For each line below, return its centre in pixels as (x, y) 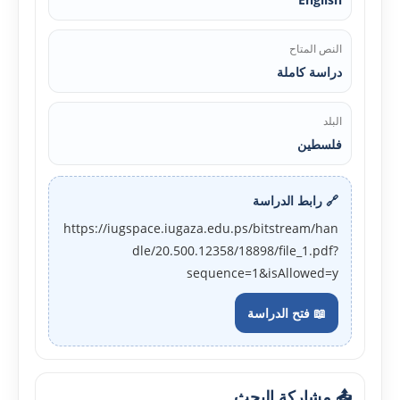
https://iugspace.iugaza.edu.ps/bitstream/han (201, 228)
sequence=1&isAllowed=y (262, 273)
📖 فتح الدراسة (287, 313)
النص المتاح (316, 49)
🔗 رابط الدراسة (296, 200)
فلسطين (320, 144)
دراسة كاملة (309, 72)
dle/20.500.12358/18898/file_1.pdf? (235, 250)
